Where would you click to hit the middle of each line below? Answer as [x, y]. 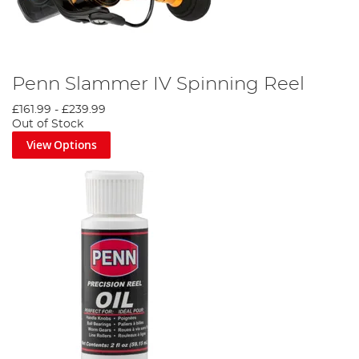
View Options [61, 145]
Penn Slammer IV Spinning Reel [158, 85]
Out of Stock [48, 125]
